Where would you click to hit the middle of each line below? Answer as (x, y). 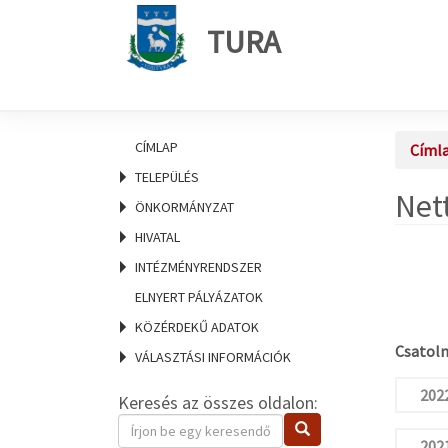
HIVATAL (157, 237)
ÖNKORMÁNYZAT (184, 207)
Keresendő (153, 424)
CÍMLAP (156, 147)
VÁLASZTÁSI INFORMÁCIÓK (213, 357)
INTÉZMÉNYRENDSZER (198, 267)
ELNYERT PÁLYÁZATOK (199, 297)
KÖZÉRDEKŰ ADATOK (197, 327)
